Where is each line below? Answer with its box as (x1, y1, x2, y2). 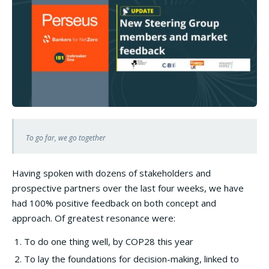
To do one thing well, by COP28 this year (24, 235, 193, 247)
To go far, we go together (26, 132, 106, 143)
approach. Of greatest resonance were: (12, 211, 175, 224)
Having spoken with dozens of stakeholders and (12, 166, 211, 179)
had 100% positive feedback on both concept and (12, 196, 216, 209)
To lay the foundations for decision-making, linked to (24, 252, 239, 265)
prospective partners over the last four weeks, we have (12, 181, 244, 194)
